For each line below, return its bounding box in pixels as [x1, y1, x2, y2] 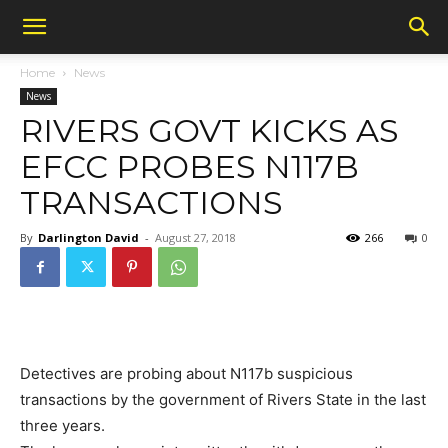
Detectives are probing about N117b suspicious [20, 364, 353, 383]
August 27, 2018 [155, 230, 236, 245]
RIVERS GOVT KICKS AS [20, 111, 399, 150]
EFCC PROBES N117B [20, 147, 359, 186]
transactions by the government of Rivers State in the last [20, 390, 426, 409]
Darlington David [38, 230, 139, 245]
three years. [20, 416, 105, 435]
